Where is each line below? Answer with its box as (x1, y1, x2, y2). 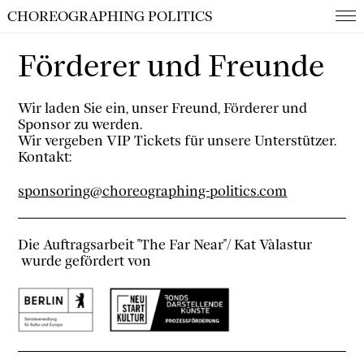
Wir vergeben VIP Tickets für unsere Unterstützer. (18, 131, 337, 149)
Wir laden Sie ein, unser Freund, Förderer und (18, 98, 308, 117)
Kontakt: (18, 147, 72, 166)
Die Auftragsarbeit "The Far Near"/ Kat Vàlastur (18, 235, 313, 253)
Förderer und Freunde (18, 46, 325, 85)
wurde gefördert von (18, 251, 152, 270)
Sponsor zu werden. (18, 115, 146, 133)
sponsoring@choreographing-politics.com (18, 182, 288, 201)
